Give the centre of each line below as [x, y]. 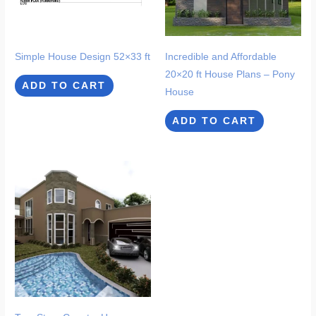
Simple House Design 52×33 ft [83, 56]
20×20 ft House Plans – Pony [230, 74]
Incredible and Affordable [221, 56]
